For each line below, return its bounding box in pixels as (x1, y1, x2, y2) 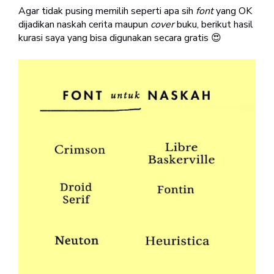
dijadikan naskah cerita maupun (18, 17, 150, 31)
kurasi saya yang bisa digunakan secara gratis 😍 (18, 31, 221, 45)
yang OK (216, 4, 252, 18)
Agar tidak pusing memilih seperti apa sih (18, 4, 196, 18)
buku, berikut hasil (177, 17, 253, 31)
